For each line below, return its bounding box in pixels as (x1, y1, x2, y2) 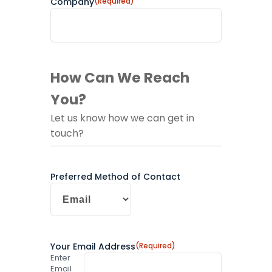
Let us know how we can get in (50, 111, 194, 126)
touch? (50, 126, 84, 141)
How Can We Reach (50, 68, 189, 88)
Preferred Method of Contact (50, 171, 180, 183)
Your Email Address (50, 240, 135, 253)
